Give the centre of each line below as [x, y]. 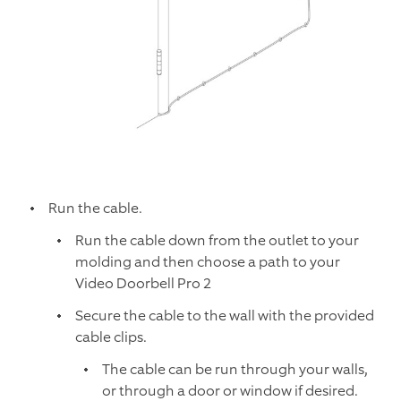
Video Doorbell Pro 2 [143, 283]
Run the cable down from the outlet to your [217, 240]
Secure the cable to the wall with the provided [225, 315]
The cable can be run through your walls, [235, 369]
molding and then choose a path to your [208, 261]
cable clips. [111, 337]
